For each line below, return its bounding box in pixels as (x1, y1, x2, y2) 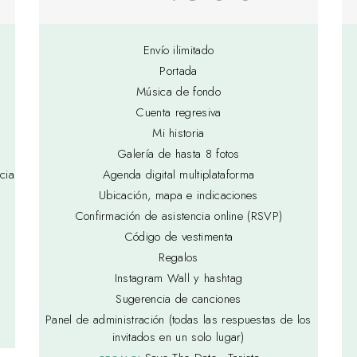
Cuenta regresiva (135, 104, 222, 122)
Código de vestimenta (124, 228, 233, 246)
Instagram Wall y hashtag (114, 269, 243, 288)
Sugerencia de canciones (116, 290, 241, 308)
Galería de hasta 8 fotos (117, 145, 240, 163)
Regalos (159, 249, 198, 267)
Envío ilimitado (143, 41, 214, 60)
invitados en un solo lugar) (112, 328, 245, 347)
